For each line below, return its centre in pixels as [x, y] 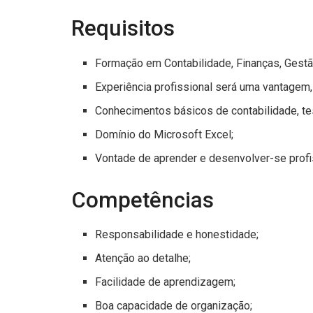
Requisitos [123, 28]
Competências [143, 200]
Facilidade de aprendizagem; [166, 282]
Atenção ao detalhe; [143, 259]
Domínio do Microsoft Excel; [165, 134]
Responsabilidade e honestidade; [177, 235]
